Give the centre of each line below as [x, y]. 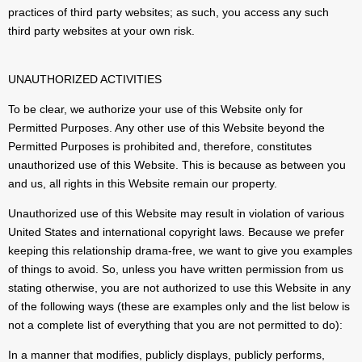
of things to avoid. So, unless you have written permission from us [176, 269]
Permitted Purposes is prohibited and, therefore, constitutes [160, 147]
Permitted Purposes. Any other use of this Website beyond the [166, 128]
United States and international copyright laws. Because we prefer [176, 232]
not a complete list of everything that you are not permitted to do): [175, 325]
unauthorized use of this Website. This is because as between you [177, 165]
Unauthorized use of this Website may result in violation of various [176, 214]
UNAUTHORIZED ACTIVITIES [85, 80]
